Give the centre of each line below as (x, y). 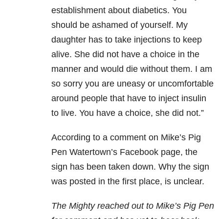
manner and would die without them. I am (132, 69)
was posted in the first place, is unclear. (128, 181)
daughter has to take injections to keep (127, 39)
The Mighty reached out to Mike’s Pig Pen (133, 206)
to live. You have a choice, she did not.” (129, 113)
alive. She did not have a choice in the (125, 54)
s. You (175, 10)
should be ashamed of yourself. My (120, 25)
